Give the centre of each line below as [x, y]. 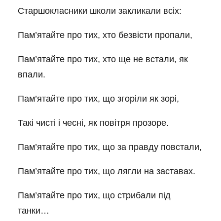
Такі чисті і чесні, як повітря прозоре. [93, 123]
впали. [32, 74]
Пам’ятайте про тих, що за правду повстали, [110, 147]
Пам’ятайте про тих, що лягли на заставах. [107, 171]
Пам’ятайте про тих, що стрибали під [94, 195]
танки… [34, 211]
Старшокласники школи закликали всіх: [100, 11]
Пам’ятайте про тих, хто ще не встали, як [103, 59]
